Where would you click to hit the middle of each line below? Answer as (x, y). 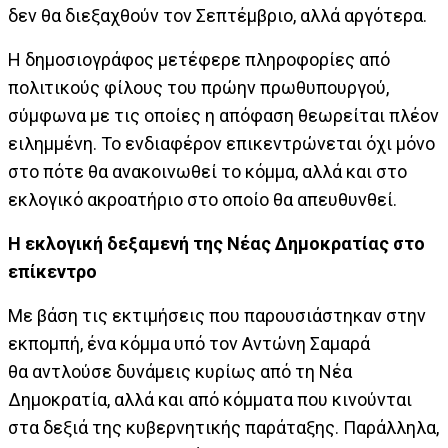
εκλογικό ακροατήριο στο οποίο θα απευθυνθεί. (202, 199)
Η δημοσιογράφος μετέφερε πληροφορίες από (199, 59)
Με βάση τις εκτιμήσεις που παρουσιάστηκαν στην (217, 315)
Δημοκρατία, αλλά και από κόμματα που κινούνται (210, 399)
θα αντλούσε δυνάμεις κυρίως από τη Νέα (180, 371)
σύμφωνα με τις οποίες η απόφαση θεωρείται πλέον (223, 115)
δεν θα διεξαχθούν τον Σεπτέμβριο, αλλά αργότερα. (217, 15)
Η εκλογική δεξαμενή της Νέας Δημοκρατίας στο (216, 243)
